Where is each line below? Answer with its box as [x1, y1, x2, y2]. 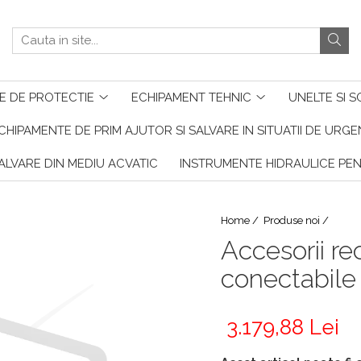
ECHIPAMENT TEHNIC [131, 90, 251, 105]
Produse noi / [263, 214, 331, 226]
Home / [221, 214, 261, 226]
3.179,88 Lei [226, 315, 339, 339]
